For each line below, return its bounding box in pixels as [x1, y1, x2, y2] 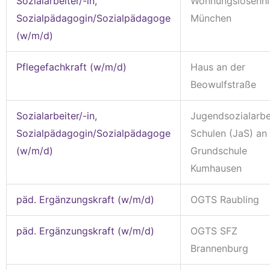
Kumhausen [190, 162, 242, 174]
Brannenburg [190, 242, 248, 254]
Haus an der [190, 60, 245, 73]
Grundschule [190, 144, 247, 157]
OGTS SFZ [190, 224, 237, 237]
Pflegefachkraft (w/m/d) [16, 60, 127, 73]
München [190, 11, 231, 24]
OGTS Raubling [190, 193, 259, 206]
